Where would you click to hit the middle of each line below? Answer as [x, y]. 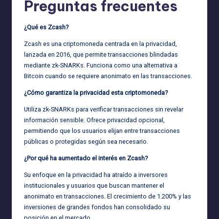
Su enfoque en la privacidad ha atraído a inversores [96, 175]
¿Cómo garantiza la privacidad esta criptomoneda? [96, 92]
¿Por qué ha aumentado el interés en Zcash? [86, 158]
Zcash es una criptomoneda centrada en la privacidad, [100, 44]
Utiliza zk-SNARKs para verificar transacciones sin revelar [104, 109]
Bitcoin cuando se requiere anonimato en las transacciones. [108, 76]
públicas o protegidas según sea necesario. [86, 141]
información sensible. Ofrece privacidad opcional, [94, 120]
